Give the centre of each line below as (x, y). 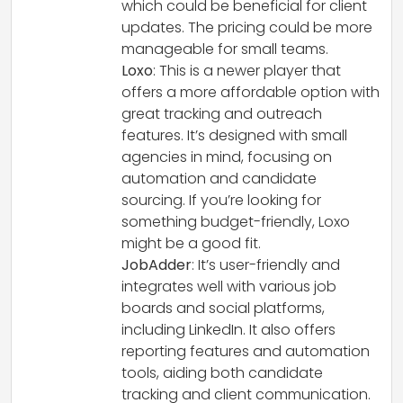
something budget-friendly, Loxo (236, 221)
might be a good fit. (191, 243)
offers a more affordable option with (251, 92)
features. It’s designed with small (234, 135)
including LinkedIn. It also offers (228, 329)
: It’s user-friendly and (266, 264)
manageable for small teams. (225, 49)
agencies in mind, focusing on (227, 157)
